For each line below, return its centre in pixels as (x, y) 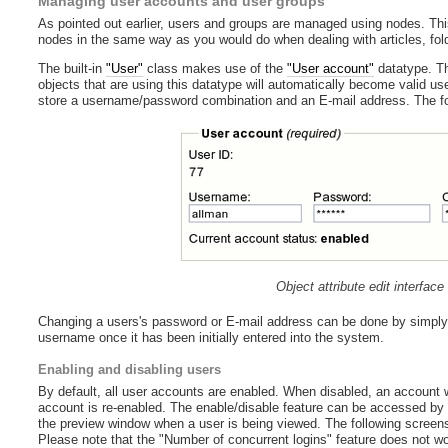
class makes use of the (215, 69)
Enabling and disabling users (130, 370)
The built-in (72, 69)
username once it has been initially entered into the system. (211, 338)
